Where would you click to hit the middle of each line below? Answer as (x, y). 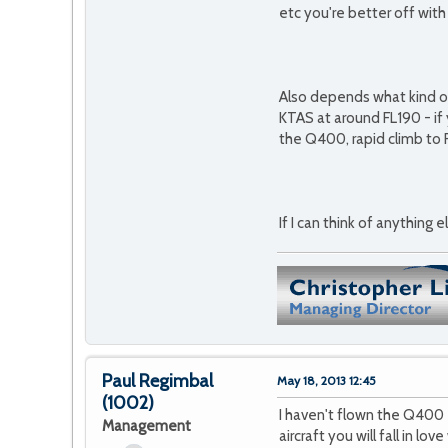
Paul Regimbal (157, 381)
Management (146, 426)
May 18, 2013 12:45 (326, 381)
